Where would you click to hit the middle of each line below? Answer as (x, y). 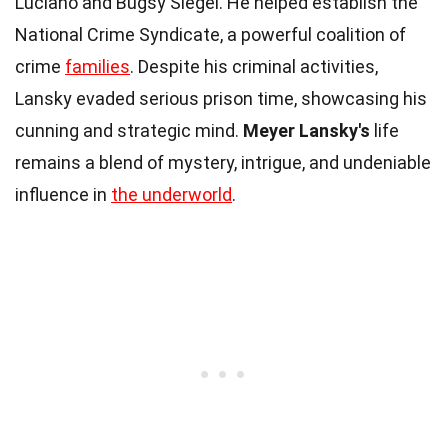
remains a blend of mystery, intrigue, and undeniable (223, 162)
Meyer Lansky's (306, 130)
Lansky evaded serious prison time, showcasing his (221, 98)
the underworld (171, 194)
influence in (63, 194)
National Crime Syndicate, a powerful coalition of (210, 34)
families (97, 66)
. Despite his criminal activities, (254, 66)
